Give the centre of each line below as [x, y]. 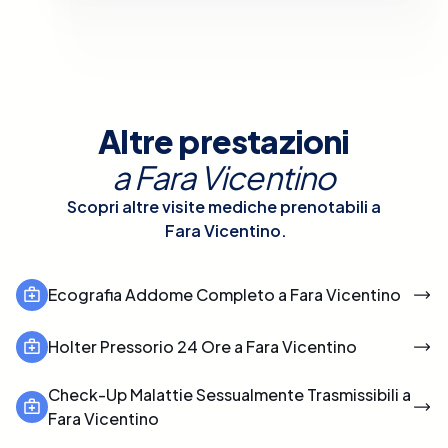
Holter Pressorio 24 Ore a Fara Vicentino [202, 346]
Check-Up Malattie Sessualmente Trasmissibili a [229, 394]
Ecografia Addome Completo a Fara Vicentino [224, 294]
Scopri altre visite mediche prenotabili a [224, 206]
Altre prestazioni [224, 140]
